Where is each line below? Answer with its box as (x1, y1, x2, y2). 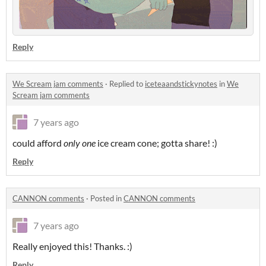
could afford (12, 137, 64, 148)
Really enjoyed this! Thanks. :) (12, 240, 132, 252)
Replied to (109, 78, 145, 88)
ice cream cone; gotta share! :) (96, 137, 217, 148)
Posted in (90, 193, 123, 203)
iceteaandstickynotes (145, 78, 217, 88)
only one (64, 137, 96, 148)
